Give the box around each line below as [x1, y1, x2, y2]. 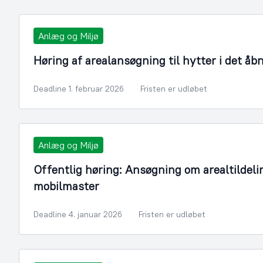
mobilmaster [33, 178, 99, 193]
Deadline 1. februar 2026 [33, 83, 124, 94]
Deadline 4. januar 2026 [33, 209, 122, 220]
